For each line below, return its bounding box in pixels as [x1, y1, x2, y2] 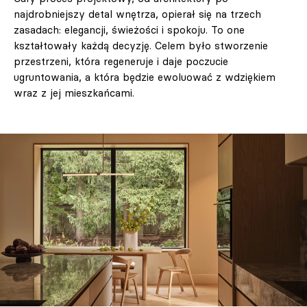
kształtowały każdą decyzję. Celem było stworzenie [14, 39, 268, 53]
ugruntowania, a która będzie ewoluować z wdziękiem [14, 71, 275, 84]
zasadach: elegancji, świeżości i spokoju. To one [14, 23, 245, 37]
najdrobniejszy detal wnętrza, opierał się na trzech [14, 8, 261, 21]
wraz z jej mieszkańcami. [14, 86, 134, 100]
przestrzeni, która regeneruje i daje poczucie [14, 55, 228, 69]
